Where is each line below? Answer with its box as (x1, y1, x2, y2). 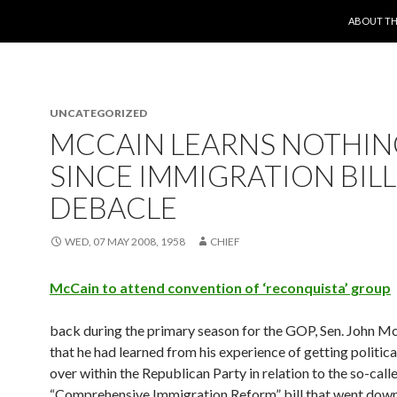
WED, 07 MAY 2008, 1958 (65, 235, 185, 248)
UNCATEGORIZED (50, 106, 147, 120)
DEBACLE (50, 190, 177, 225)
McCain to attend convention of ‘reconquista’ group (50, 279, 391, 296)
